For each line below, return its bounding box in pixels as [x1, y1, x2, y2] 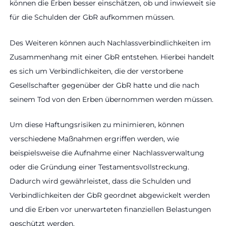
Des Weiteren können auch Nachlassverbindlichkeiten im [10, 38, 211, 47]
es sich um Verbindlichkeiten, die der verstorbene [10, 66, 183, 76]
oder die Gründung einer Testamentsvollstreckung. [10, 162, 189, 172]
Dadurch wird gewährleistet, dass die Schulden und [10, 176, 191, 186]
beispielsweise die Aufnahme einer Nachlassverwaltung [10, 148, 204, 157]
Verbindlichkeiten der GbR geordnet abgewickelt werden [10, 190, 210, 200]
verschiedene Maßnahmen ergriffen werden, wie [10, 134, 179, 143]
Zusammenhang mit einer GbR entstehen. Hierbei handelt [10, 52, 214, 62]
